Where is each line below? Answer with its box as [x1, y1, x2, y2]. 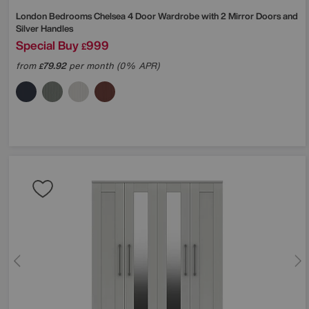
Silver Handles [16, 21, 73, 35]
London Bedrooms [16, 9, 94, 23]
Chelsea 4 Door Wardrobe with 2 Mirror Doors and [94, 9, 298, 23]
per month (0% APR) [66, 59, 159, 72]
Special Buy [16, 36, 79, 54]
